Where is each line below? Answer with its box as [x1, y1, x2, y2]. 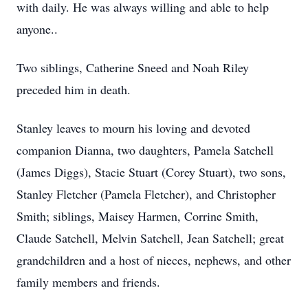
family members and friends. [16, 274, 160, 290]
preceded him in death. [16, 81, 131, 98]
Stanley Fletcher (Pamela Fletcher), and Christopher [16, 186, 276, 202]
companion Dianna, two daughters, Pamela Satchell [16, 142, 274, 158]
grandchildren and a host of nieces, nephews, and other [16, 252, 291, 268]
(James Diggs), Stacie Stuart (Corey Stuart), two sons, [16, 164, 286, 180]
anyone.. [16, 21, 58, 37]
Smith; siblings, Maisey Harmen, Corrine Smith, [16, 208, 258, 224]
